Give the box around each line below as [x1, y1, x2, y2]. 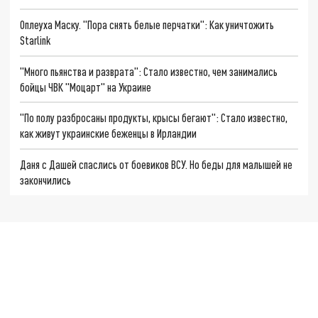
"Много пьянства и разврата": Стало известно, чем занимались [20, 64, 278, 78]
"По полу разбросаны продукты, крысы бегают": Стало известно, [20, 111, 288, 125]
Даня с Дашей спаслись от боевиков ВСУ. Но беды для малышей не [20, 157, 293, 171]
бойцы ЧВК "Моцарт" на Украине [20, 79, 152, 94]
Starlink [20, 33, 51, 47]
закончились [20, 172, 72, 187]
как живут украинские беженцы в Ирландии [20, 126, 197, 141]
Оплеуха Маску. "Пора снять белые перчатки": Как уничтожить [20, 17, 275, 31]
